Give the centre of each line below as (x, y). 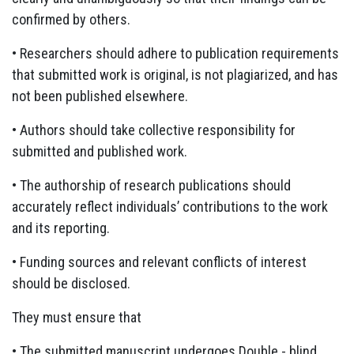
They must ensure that (77, 317)
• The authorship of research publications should (151, 185)
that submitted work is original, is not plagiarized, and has (175, 74)
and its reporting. (61, 228)
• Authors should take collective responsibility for (154, 130)
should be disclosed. (71, 283)
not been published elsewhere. (100, 96)
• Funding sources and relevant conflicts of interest (159, 262)
